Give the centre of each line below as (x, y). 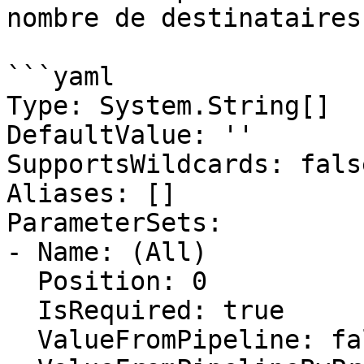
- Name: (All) (107, 252)
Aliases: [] (91, 193)
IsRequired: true (22, 310)
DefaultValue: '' (130, 135)
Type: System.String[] (169, 106)
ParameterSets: (115, 223)
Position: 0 (22, 281)
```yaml (61, 76)
